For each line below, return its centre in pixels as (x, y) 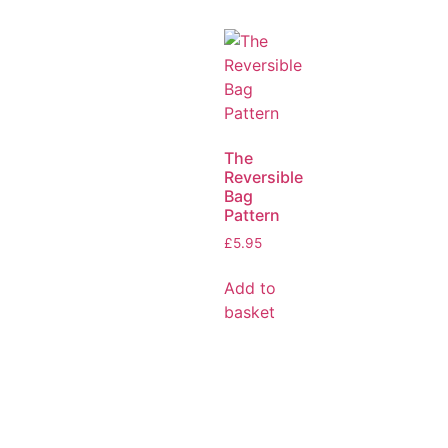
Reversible (263, 177)
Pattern (252, 215)
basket (249, 311)
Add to (250, 287)
